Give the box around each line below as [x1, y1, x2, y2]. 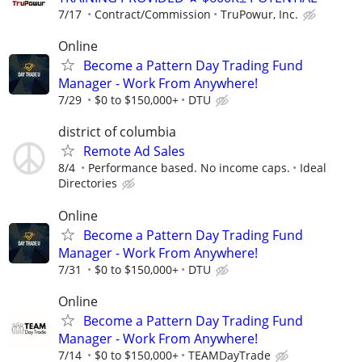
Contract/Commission [95, 6, 211, 22]
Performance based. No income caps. [88, 160, 290, 176]
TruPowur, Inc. [221, 6, 298, 22]
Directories [58, 175, 117, 192]
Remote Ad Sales [83, 142, 185, 161]
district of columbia [58, 123, 176, 141]
